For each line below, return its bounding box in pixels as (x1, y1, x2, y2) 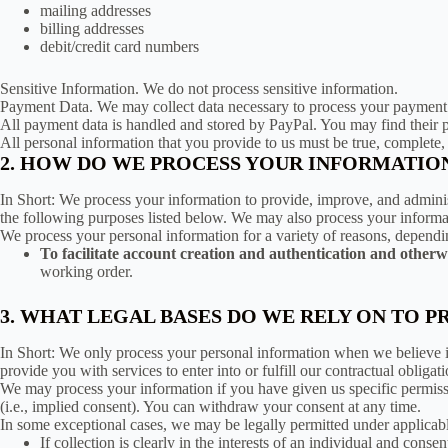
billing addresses (40, 20, 144, 37)
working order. (40, 263, 133, 280)
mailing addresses (40, 2, 151, 19)
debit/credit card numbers (40, 38, 199, 55)
